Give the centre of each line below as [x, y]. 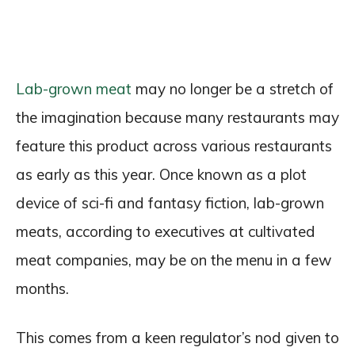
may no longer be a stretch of [233, 89]
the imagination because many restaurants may [177, 117]
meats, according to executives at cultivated [166, 231]
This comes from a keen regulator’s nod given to [177, 338]
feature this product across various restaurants [174, 146]
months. [42, 288]
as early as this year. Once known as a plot [161, 174]
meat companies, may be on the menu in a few [174, 260]
